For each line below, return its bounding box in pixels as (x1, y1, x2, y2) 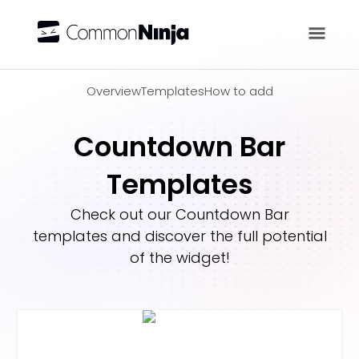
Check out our (70, 204, 175, 224)
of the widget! (129, 248, 230, 268)
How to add (204, 83, 273, 99)
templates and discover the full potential (32, 226, 327, 246)
